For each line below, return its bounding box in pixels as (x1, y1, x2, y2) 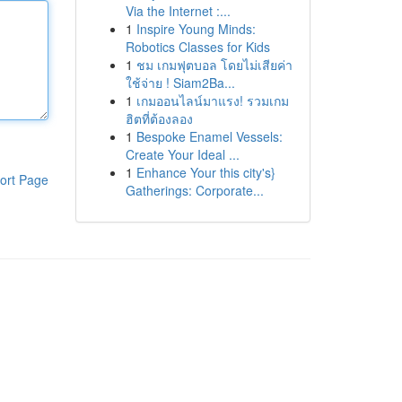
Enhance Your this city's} (135, 163, 275, 181)
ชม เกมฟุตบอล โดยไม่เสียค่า (135, 56, 293, 74)
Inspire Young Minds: (135, 20, 256, 38)
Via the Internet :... (125, 2, 231, 20)
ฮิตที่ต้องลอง (125, 109, 193, 127)
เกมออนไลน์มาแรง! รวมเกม (135, 92, 289, 109)
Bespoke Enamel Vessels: (135, 127, 283, 145)
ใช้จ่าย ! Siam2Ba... (125, 74, 235, 92)
